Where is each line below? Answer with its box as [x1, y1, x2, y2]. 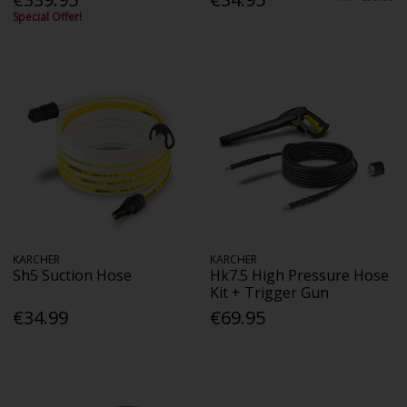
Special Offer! [13, 8, 83, 25]
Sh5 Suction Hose [13, 265, 133, 286]
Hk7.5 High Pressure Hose [210, 265, 390, 286]
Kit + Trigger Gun [210, 283, 330, 303]
